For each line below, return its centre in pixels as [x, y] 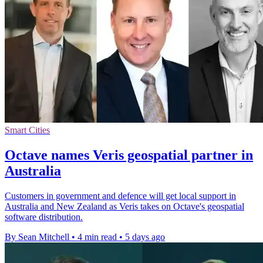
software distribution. [44, 217]
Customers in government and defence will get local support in [120, 195]
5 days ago [145, 237]
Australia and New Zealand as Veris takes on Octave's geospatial [124, 206]
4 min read [97, 237]
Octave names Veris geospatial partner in [129, 155]
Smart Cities [27, 130]
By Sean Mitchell [37, 237]
